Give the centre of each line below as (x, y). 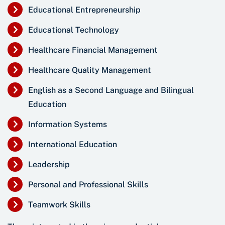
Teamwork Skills (59, 205)
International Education (73, 145)
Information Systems (68, 125)
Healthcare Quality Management (90, 70)
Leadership (49, 165)
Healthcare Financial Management (93, 50)
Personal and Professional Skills (88, 185)
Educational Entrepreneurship (84, 10)
